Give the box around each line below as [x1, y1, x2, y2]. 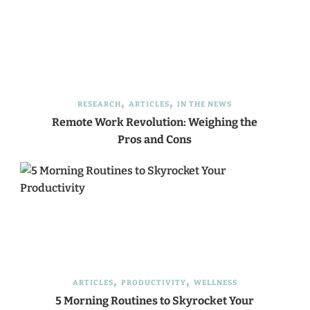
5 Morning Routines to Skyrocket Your [55, 293, 255, 307]
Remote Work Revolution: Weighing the [52, 115, 258, 129]
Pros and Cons [118, 132, 192, 146]
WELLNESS [193, 277, 237, 287]
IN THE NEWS [177, 99, 232, 109]
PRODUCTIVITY [120, 277, 186, 287]
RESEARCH [77, 99, 122, 109]
